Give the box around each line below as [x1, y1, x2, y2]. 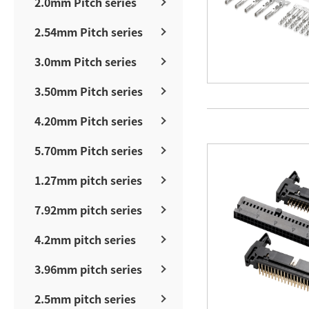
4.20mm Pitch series [34, 112, 143, 129]
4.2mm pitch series [34, 230, 136, 248]
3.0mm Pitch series [34, 52, 137, 70]
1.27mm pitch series [34, 171, 142, 188]
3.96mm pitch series [34, 260, 142, 277]
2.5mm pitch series [34, 290, 136, 307]
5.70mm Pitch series [34, 141, 143, 159]
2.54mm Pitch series [34, 23, 143, 40]
